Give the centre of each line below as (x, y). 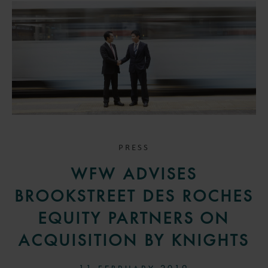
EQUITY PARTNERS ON (134, 219)
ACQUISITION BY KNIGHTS (134, 241)
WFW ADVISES (134, 174)
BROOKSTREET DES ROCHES (134, 197)
